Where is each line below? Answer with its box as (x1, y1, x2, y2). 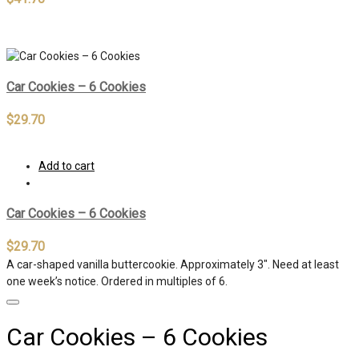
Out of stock (6, 21, 68, 34)
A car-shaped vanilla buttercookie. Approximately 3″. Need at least (6, 258, 339, 271)
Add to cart (38, 159, 95, 172)
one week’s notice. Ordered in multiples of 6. (6, 275, 228, 288)
